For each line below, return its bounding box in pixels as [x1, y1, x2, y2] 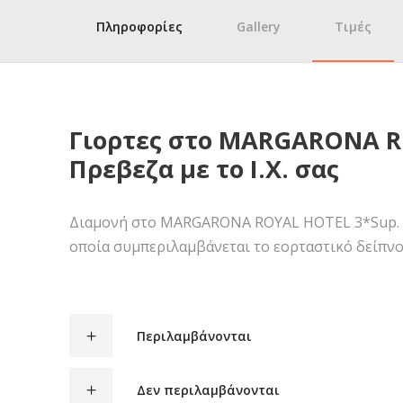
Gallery [237, 18, 281, 35]
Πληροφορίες [96, 18, 183, 35]
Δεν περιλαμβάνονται [137, 381, 280, 399]
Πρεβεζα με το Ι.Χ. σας [69, 152, 339, 185]
